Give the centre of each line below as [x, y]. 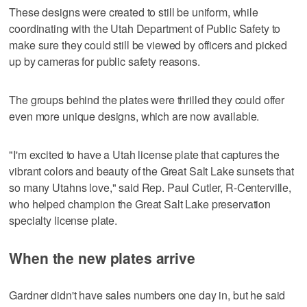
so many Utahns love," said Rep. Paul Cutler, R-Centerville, [150, 187]
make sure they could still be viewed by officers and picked [148, 45]
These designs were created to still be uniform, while [134, 12]
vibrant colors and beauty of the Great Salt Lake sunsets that [151, 171]
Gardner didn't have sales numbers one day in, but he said [147, 295]
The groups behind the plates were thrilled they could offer [147, 99]
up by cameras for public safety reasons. [105, 61]
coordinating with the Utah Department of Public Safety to [145, 28]
